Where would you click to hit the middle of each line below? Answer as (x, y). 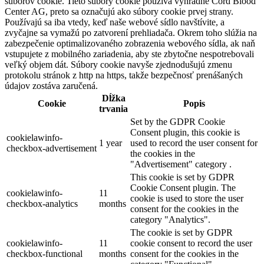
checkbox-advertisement (52, 148)
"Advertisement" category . (181, 164)
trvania (113, 109)
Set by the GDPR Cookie (178, 122)
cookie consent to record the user (191, 243)
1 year (110, 143)
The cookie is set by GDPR (181, 233)
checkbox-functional (44, 254)
